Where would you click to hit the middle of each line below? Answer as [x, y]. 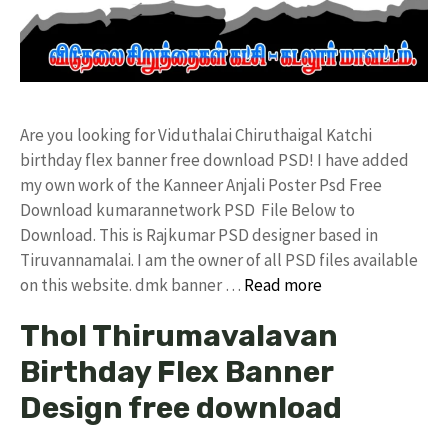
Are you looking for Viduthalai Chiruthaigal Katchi [196, 134]
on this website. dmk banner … [132, 284]
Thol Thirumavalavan [179, 335]
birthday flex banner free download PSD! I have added [214, 159]
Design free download [181, 407]
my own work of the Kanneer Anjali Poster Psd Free [201, 184]
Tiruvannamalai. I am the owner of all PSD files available [219, 259]
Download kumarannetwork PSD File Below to [187, 209]
